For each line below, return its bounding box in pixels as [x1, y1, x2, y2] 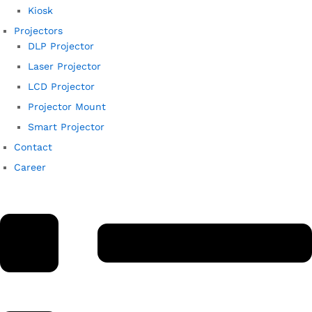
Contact [14, 141, 52, 153]
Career [14, 162, 46, 173]
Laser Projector [28, 61, 101, 72]
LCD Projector [28, 81, 95, 93]
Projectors [14, 25, 63, 37]
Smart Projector [28, 121, 104, 133]
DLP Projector [28, 40, 94, 52]
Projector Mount [28, 101, 106, 113]
